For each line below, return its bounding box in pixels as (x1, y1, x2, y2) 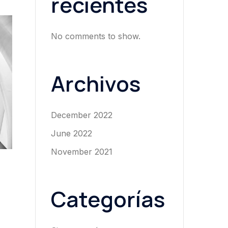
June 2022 (50, 128, 92, 138)
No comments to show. (50, 31, 140, 41)
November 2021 (50, 146, 112, 157)
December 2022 (50, 109, 112, 120)
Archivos (50, 68, 140, 98)
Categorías (50, 184, 165, 214)
